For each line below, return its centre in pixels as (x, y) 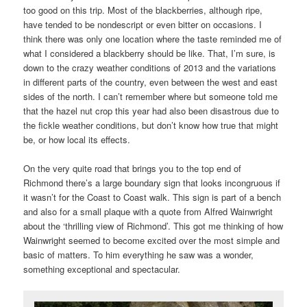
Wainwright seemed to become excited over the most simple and (152, 240)
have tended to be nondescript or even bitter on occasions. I (143, 24)
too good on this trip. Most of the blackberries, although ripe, (143, 10)
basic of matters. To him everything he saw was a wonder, (139, 254)
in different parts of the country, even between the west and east (151, 82)
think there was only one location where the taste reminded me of (153, 38)
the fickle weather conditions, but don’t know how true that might (151, 125)
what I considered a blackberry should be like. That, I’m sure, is (150, 53)
